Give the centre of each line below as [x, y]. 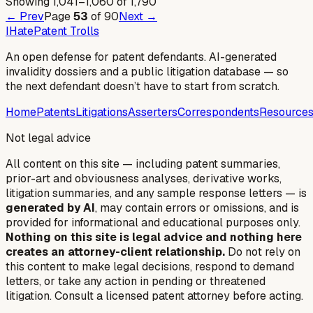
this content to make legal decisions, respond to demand [150, 266]
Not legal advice [48, 138]
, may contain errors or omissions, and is [197, 208]
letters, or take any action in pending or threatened [136, 281]
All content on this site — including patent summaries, [143, 163]
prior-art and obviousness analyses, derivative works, [144, 178]
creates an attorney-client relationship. [115, 252]
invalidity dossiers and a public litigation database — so [147, 71]
